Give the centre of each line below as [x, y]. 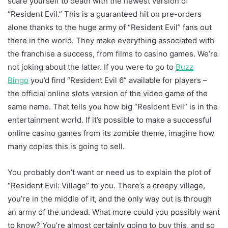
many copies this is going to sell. [66, 146]
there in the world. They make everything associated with [111, 40]
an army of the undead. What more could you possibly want [114, 212]
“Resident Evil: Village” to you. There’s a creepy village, [106, 185]
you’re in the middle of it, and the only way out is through [110, 198]
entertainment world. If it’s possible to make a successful [110, 120]
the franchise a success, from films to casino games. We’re [113, 53]
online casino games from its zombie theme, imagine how [111, 133]
